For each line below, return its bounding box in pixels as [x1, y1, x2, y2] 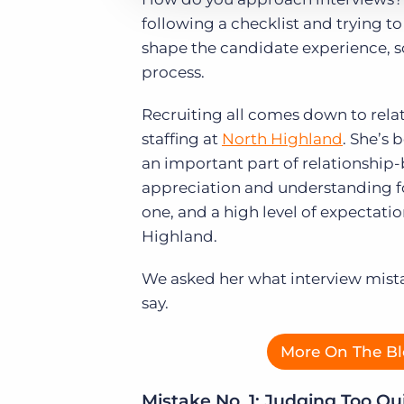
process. [142, 63, 205, 81]
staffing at [142, 130, 222, 148]
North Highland [222, 130, 343, 148]
